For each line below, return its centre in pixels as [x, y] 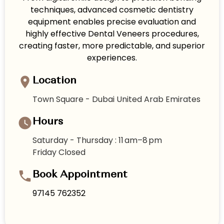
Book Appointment [80, 175]
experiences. [112, 58]
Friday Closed [59, 152]
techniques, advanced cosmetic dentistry [112, 10]
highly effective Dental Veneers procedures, [112, 34]
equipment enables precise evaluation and [112, 22]
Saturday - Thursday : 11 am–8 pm [97, 140]
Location [54, 81]
